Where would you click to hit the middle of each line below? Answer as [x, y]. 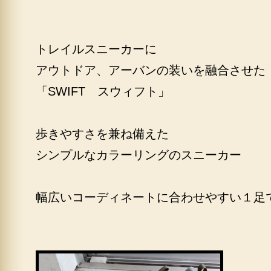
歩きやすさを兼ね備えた [102, 134]
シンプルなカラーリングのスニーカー [139, 155]
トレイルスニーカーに [96, 49]
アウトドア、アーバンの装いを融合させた [151, 70]
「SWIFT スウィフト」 [103, 91]
